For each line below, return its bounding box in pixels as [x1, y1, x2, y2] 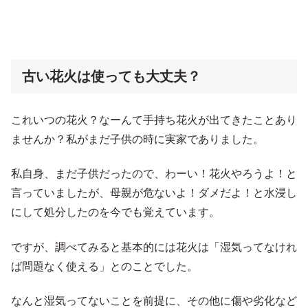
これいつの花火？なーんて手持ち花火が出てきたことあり [11, 114, 297, 126]
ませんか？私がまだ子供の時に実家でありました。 [11, 133, 264, 146]
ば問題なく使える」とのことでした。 [11, 260, 198, 272]
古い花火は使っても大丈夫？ [22, 68, 201, 84]
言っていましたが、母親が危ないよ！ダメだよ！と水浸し [11, 187, 297, 199]
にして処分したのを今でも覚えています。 [11, 206, 220, 219]
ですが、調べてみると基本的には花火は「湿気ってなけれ [11, 241, 297, 253]
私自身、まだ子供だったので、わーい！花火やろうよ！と [11, 168, 297, 180]
